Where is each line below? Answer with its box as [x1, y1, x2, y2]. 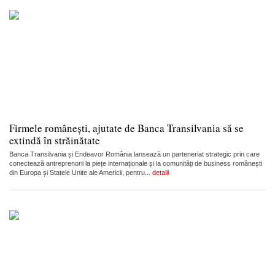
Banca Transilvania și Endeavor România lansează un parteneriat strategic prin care [9, 150, 260, 158]
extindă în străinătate [9, 133, 100, 147]
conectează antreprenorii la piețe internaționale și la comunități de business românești [9, 159, 262, 167]
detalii [152, 168, 169, 176]
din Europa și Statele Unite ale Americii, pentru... [9, 168, 152, 176]
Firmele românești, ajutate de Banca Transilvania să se [9, 120, 244, 135]
